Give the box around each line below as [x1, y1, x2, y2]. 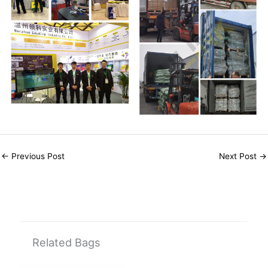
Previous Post [9, 151, 65, 162]
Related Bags [32, 235, 101, 249]
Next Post [219, 151, 259, 162]
